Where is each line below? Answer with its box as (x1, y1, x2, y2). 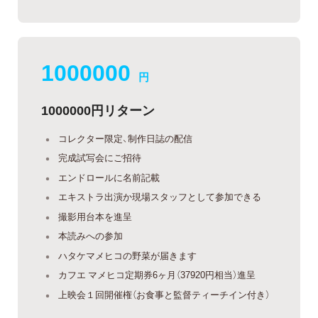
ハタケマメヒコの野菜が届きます (58, 248, 197, 262)
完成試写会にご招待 (58, 150, 141, 165)
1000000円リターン (41, 99, 155, 119)
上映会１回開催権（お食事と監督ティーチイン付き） (58, 287, 270, 301)
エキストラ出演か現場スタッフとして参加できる (58, 190, 261, 204)
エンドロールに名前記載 (58, 170, 160, 184)
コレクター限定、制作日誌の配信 (58, 131, 192, 145)
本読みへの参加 (58, 229, 123, 243)
